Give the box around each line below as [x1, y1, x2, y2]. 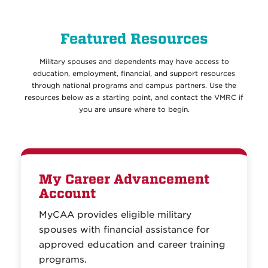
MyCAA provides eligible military [39, 209, 191, 220]
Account [39, 186, 96, 202]
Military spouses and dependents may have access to [39, 57, 229, 66]
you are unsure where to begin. [78, 105, 190, 114]
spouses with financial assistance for [39, 224, 209, 235]
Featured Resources [60, 31, 208, 47]
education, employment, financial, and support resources [33, 69, 235, 78]
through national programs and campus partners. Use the [32, 81, 236, 90]
